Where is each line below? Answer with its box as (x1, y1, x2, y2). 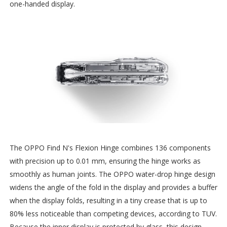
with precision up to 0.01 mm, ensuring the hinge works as (9, 156, 201, 166)
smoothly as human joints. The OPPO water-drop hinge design (9, 169, 215, 179)
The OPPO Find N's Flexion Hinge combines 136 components (9, 142, 211, 153)
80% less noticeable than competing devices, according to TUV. (9, 208, 217, 218)
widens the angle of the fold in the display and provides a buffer (9, 182, 217, 192)
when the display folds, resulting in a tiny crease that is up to (9, 195, 207, 205)
